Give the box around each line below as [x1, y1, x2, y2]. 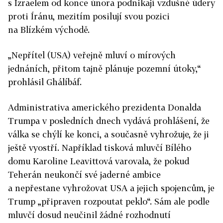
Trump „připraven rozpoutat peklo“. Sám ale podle [8, 196, 210, 207]
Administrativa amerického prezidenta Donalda [8, 102, 201, 112]
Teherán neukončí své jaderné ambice [8, 169, 161, 180]
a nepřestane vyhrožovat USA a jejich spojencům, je [8, 183, 215, 193]
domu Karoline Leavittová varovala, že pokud [8, 156, 189, 166]
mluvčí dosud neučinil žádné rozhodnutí [8, 210, 171, 220]
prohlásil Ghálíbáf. [8, 77, 82, 87]
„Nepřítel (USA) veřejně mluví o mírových [8, 50, 176, 60]
